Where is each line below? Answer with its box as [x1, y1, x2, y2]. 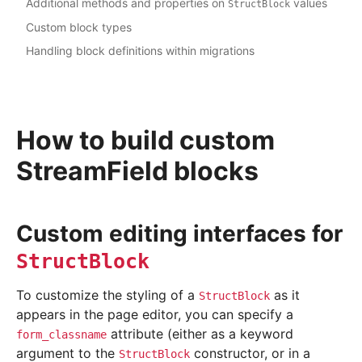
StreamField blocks [16, 155, 259, 187]
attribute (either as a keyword [107, 326, 293, 343]
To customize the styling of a [16, 287, 199, 304]
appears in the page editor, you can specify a [16, 306, 293, 323]
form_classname [16, 328, 107, 342]
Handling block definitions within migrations [26, 44, 255, 58]
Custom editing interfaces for [16, 220, 343, 248]
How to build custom [16, 124, 275, 157]
